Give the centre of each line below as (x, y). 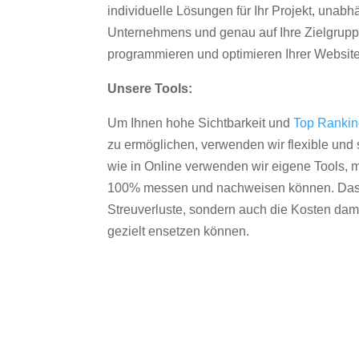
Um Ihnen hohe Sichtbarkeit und (201, 123)
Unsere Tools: (150, 89)
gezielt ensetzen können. (179, 232)
